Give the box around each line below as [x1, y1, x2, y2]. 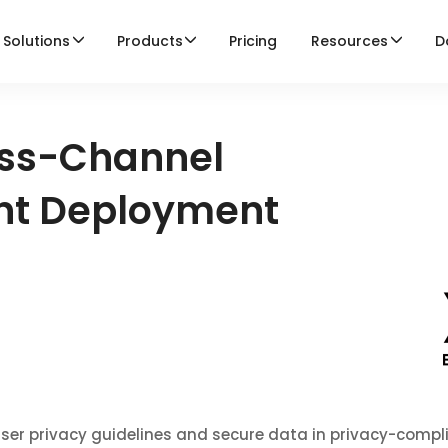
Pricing [229, 31, 278, 51]
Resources [311, 31, 389, 51]
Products [116, 31, 183, 51]
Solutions [3, 31, 71, 51]
